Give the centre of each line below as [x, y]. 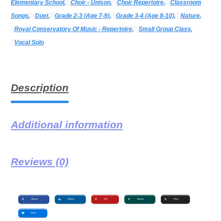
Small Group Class [165, 29]
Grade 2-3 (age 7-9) [82, 16]
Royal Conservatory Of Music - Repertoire [73, 29]
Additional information [67, 125]
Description [40, 88]
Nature [190, 16]
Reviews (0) [40, 162]
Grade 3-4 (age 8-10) [145, 16]
